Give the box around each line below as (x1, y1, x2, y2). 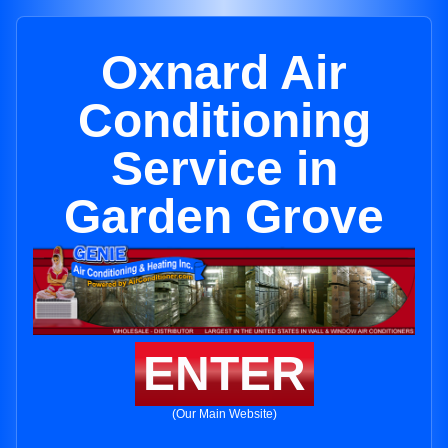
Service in (110, 142, 338, 195)
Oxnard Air (101, 46, 347, 99)
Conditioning (77, 94, 371, 147)
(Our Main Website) (171, 407, 277, 422)
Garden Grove (64, 190, 384, 243)
